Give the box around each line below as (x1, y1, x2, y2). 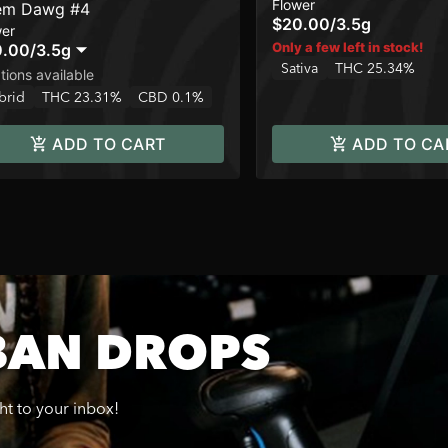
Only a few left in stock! (272, 39, 423, 55)
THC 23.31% (42, 88, 122, 106)
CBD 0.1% (138, 88, 204, 106)
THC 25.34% (335, 59, 415, 77)
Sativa (281, 59, 318, 77)
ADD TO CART (52, 134, 166, 154)
